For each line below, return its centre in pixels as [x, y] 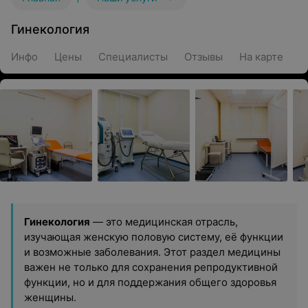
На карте [261, 57]
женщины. [50, 297]
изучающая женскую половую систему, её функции [154, 237]
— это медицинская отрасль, [164, 222]
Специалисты [133, 57]
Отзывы [203, 57]
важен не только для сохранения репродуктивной [151, 267]
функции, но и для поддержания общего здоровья [150, 282]
